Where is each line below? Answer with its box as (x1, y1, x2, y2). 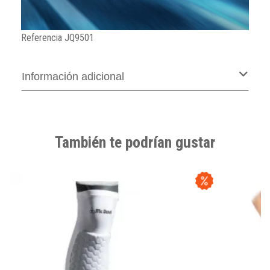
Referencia (21, 32, 62, 44)
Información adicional (22, 71, 124, 83)
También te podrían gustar (55, 133, 215, 152)
